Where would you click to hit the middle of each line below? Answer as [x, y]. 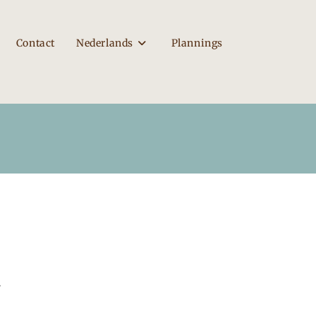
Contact [35, 43]
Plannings [197, 43]
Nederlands [104, 43]
